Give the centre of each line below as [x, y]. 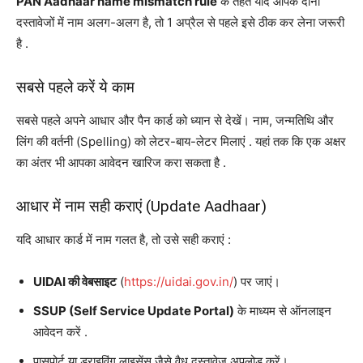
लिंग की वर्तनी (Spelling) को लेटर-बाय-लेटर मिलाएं [132, 141]
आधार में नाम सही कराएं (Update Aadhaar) [141, 206]
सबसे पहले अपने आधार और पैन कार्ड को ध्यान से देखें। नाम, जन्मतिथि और [175, 120]
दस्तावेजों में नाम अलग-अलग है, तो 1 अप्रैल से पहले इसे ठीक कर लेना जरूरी [180, 22]
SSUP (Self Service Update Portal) [134, 310]
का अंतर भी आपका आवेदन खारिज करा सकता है [120, 162]
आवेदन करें [59, 331]
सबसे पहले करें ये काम [75, 87]
